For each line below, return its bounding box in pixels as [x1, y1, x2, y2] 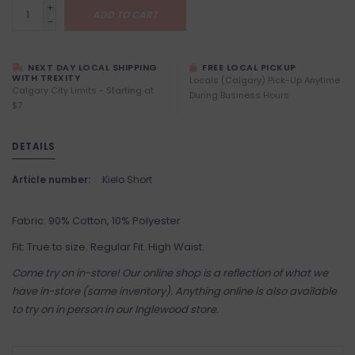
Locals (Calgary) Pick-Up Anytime [189, 74, 340, 87]
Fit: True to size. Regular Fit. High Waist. [12, 239, 207, 255]
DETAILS [12, 139, 55, 154]
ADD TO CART [93, 8, 158, 22]
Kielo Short [102, 173, 152, 187]
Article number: [12, 173, 90, 187]
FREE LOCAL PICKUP [199, 61, 296, 74]
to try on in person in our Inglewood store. [12, 302, 219, 318]
